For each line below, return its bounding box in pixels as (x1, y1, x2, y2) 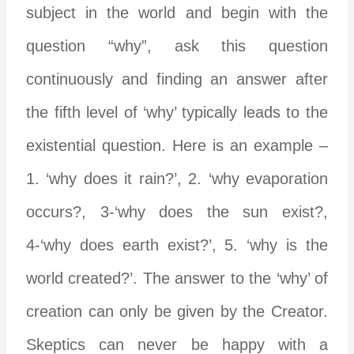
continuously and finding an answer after (26, 70, 328, 88)
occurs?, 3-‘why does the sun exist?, (26, 202, 328, 220)
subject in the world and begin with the (26, 3, 328, 21)
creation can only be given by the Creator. (26, 302, 328, 320)
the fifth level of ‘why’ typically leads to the (26, 103, 328, 121)
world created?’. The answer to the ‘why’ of (26, 269, 328, 287)
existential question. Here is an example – (26, 136, 328, 154)
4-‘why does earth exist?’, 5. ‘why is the (26, 235, 328, 254)
